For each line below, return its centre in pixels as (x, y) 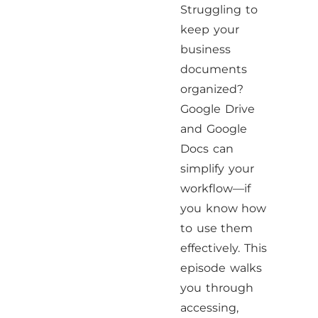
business (206, 49)
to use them (217, 228)
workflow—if (216, 188)
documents (214, 69)
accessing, (210, 308)
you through (217, 288)
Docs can (207, 149)
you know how (224, 208)
